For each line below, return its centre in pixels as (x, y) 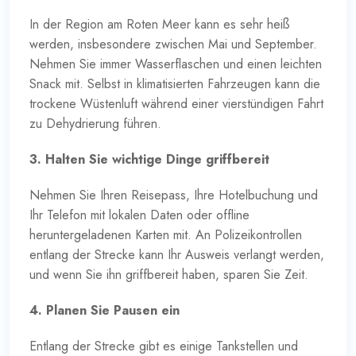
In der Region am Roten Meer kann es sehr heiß (160, 24)
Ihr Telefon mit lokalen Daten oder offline (139, 215)
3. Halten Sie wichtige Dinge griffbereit (149, 159)
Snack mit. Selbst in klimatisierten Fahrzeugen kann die (175, 83)
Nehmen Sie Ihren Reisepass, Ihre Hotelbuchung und (174, 195)
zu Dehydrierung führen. (95, 123)
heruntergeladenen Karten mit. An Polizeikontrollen (166, 234)
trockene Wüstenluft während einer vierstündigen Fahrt (176, 103)
